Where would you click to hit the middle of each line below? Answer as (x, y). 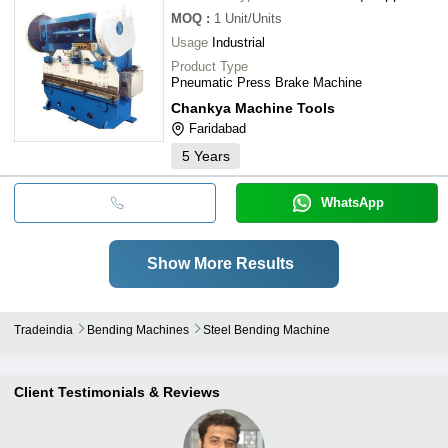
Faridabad (217, 128)
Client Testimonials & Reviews (117, 391)
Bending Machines (138, 329)
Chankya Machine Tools (253, 107)
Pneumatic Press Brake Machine (266, 82)
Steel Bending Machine (266, 329)
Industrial (238, 42)
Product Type (209, 66)
